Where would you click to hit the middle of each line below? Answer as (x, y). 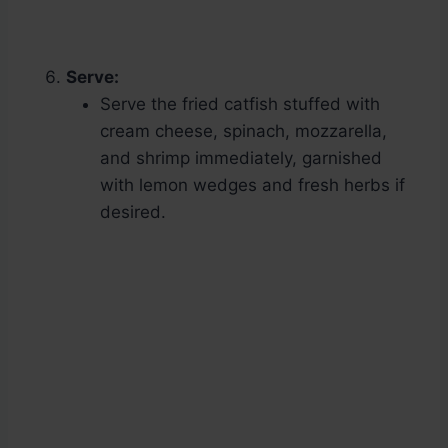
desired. (133, 212)
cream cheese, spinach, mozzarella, (243, 131)
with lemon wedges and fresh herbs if (252, 185)
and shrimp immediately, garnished (241, 158)
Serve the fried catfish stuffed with (240, 104)
